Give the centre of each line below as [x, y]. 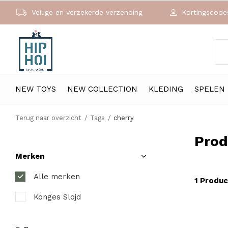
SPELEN [210, 89]
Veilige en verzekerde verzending [86, 12]
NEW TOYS [36, 89]
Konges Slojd [57, 197]
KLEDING [166, 89]
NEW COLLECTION [102, 89]
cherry [124, 118]
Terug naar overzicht [48, 118]
